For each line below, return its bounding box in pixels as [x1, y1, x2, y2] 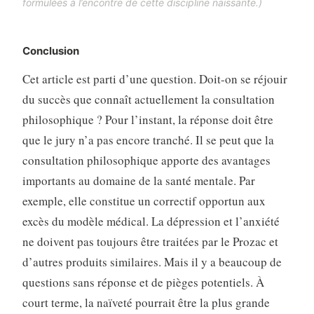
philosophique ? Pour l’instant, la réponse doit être [22, 111, 273, 128]
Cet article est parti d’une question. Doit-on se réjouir [22, 70, 287, 87]
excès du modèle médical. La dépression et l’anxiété [22, 212, 280, 229]
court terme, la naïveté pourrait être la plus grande [22, 294, 270, 310]
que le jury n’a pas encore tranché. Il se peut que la [22, 131, 274, 148]
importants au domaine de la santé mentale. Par [22, 172, 255, 189]
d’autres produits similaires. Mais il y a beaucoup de [22, 253, 282, 270]
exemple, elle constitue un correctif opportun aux [22, 192, 266, 209]
